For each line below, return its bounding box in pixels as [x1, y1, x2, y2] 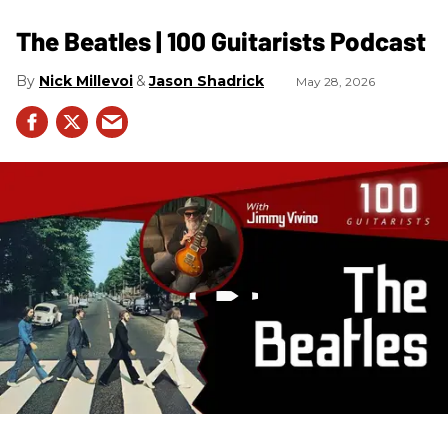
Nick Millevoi [39, 72, 133, 91]
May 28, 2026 [296, 74, 375, 90]
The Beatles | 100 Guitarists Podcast [16, 25, 426, 57]
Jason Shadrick [149, 72, 264, 91]
